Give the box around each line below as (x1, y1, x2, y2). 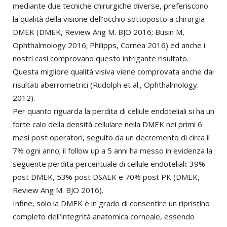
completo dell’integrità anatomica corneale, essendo (13, 211, 195, 222)
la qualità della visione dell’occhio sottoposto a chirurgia (13, 14, 205, 24)
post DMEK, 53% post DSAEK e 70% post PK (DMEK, (13, 172, 200, 182)
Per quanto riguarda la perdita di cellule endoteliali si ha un (13, 106, 214, 117)
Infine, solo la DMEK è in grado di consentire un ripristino (13, 198, 210, 209)
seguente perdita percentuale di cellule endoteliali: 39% (13, 159, 205, 169)
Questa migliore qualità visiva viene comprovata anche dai (13, 66, 214, 77)
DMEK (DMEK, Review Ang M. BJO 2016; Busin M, (13, 27, 184, 37)
